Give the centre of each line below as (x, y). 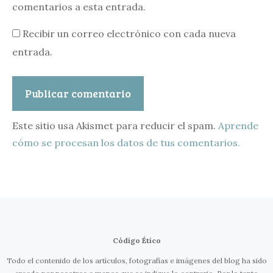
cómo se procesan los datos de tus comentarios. (126, 143)
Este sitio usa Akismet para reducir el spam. (115, 126)
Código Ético (136, 241)
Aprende (238, 126)
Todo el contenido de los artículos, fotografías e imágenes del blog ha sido (136, 261)
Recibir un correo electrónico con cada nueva (129, 34)
